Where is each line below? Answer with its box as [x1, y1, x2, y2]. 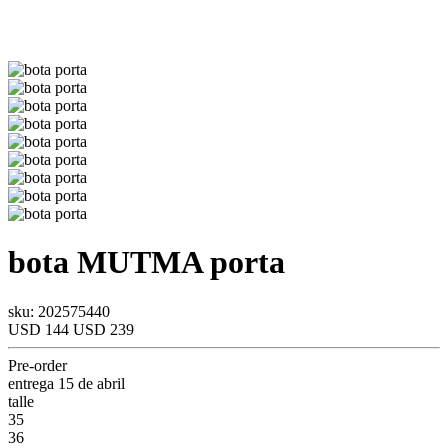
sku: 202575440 [8, 302, 110, 320]
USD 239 [73, 320, 134, 338]
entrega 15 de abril [8, 374, 125, 392]
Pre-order [8, 356, 67, 374]
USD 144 [8, 320, 73, 338]
